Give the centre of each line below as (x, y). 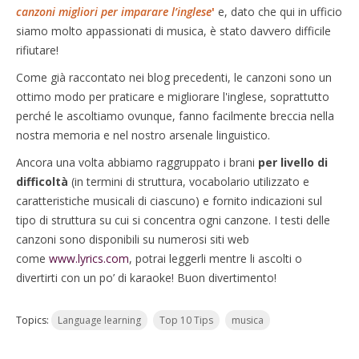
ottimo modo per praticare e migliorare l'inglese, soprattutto (173, 97)
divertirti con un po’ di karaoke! (97, 278)
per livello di (293, 162)
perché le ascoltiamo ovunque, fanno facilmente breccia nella (175, 116)
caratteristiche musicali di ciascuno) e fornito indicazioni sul (169, 201)
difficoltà (42, 182)
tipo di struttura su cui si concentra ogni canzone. (145, 220)
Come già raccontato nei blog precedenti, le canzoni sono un (174, 77)
